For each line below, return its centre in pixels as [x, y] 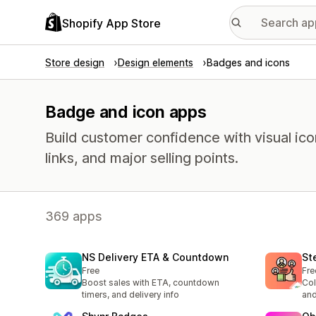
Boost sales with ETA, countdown [151, 283]
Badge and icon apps [126, 112]
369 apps [74, 216]
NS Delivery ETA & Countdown [155, 257]
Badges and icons [248, 62]
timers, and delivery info [130, 295]
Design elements [156, 62]
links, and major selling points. [142, 158]
